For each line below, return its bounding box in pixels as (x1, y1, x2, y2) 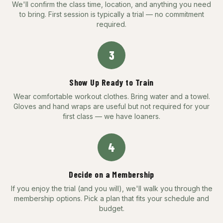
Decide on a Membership (69, 168, 154, 180)
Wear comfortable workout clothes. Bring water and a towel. (13, 92, 210, 101)
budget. (99, 204, 124, 213)
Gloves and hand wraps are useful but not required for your (13, 102, 210, 111)
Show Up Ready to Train (69, 76, 154, 88)
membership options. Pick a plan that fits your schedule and (14, 194, 209, 203)
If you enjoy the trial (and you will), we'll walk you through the (10, 184, 213, 193)
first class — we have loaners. (63, 111, 160, 120)
